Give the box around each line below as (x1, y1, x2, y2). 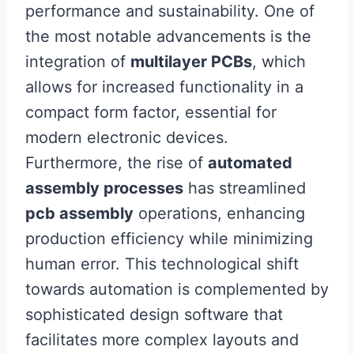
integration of (25, 52, 130, 72)
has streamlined (183, 179, 306, 198)
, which (252, 52, 306, 72)
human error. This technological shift (25, 254, 299, 274)
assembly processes (25, 179, 183, 198)
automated (208, 153, 292, 173)
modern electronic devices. (25, 128, 228, 148)
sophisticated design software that (25, 305, 283, 325)
